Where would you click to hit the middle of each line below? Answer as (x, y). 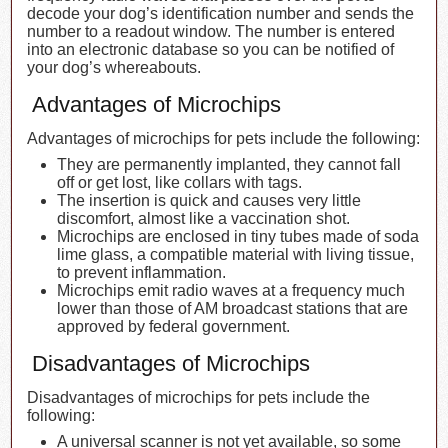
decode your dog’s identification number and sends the (221, 14)
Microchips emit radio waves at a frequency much (231, 291)
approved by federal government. (174, 327)
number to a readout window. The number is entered (211, 32)
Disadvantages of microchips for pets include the (199, 398)
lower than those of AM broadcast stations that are (233, 309)
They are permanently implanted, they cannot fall (229, 165)
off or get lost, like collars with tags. (180, 183)
